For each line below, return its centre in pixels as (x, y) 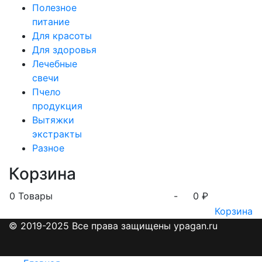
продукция (57, 106)
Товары (34, 196)
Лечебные (55, 63)
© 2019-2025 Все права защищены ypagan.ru (113, 225)
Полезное (54, 7)
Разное (48, 148)
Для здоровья (64, 49)
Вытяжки (53, 120)
